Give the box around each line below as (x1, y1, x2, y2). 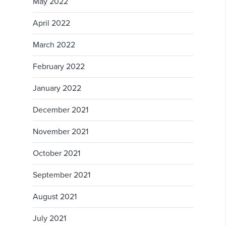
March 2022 (33, 40, 75, 50)
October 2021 (33, 148, 80, 159)
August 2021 (33, 192, 77, 202)
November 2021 (33, 127, 88, 137)
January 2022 (33, 83, 81, 94)
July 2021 (33, 213, 66, 224)
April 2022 (33, 18, 70, 29)
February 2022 (33, 62, 85, 72)
